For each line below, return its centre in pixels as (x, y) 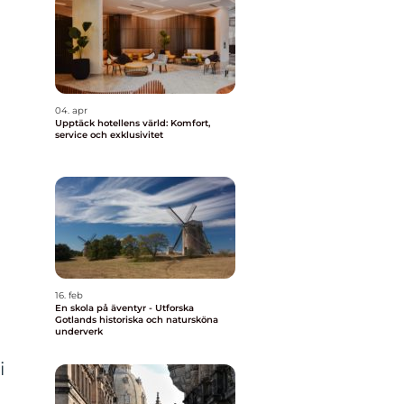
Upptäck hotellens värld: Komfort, (133, 123)
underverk (79, 331)
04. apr (71, 110)
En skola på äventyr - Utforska (124, 308)
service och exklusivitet (109, 135)
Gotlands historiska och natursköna (137, 320)
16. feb (69, 295)
